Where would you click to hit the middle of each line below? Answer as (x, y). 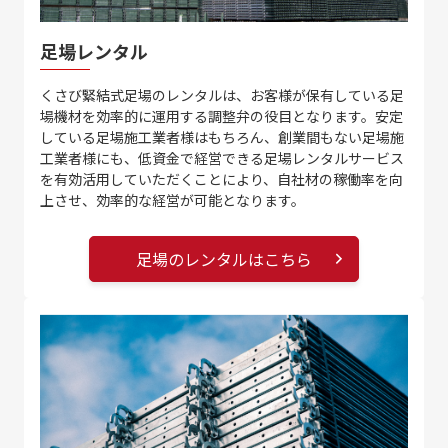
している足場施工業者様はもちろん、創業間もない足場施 (221, 136)
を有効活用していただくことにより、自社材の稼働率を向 (221, 178)
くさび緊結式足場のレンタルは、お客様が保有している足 (221, 94)
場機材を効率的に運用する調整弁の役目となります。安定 (221, 115)
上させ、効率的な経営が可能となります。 (172, 199)
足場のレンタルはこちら (224, 258)
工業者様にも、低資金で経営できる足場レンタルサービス (221, 157)
